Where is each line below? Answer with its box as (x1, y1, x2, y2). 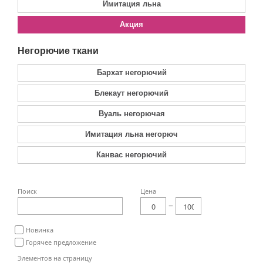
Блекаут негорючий (95, 87, 168, 98)
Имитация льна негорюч (85, 128, 178, 139)
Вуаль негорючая (98, 107, 165, 119)
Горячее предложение (26, 238, 96, 247)
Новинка (26, 225, 53, 234)
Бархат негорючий (96, 66, 167, 77)
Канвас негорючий (96, 149, 167, 160)
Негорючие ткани (18, 43, 99, 57)
